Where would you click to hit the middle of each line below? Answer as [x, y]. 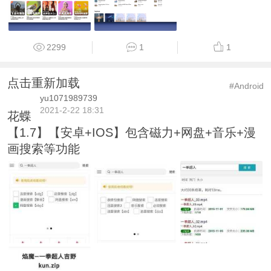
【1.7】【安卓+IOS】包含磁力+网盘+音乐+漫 [131, 132]
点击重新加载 [43, 83]
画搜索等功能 [43, 149]
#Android [247, 86]
